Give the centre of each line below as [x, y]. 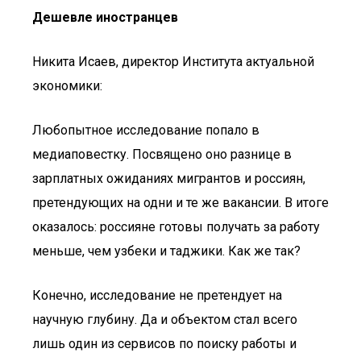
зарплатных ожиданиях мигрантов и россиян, [169, 178]
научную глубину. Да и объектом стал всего [165, 320]
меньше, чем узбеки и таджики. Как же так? [166, 251]
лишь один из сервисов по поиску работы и [164, 344]
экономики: [67, 86]
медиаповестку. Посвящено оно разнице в [162, 154]
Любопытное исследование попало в [146, 130]
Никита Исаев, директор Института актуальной [173, 62]
